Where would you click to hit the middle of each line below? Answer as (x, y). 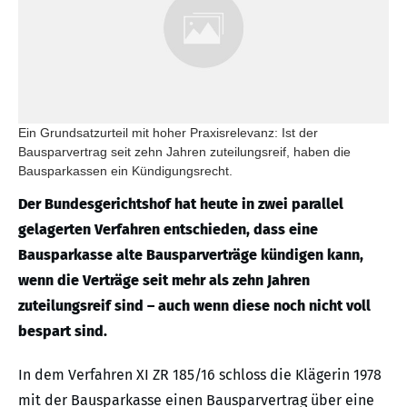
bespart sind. (63, 332)
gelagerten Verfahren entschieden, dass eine (168, 230)
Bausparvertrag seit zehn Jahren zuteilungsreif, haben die (184, 152)
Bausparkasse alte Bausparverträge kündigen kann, (191, 255)
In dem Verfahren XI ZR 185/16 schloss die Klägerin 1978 (200, 375)
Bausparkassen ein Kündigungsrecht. (125, 171)
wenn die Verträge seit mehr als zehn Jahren (164, 281)
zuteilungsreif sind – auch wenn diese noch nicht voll (194, 306)
